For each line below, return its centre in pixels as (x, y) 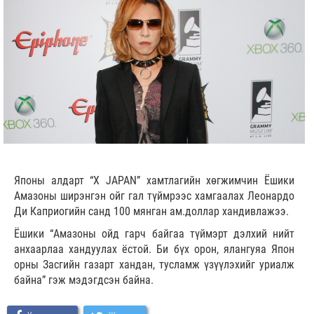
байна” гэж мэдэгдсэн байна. (84, 280)
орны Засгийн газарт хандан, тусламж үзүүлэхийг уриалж (154, 265)
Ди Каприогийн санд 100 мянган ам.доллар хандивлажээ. (151, 212)
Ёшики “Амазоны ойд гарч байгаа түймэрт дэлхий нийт (154, 234)
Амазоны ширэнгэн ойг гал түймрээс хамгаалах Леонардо (154, 196)
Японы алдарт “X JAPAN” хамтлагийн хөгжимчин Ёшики (154, 181)
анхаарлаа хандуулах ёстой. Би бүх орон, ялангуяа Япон (154, 250)
